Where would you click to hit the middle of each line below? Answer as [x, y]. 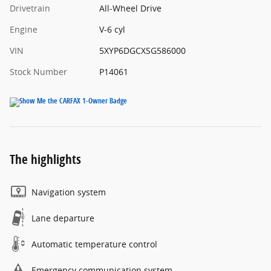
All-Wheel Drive [130, 8]
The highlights [45, 159]
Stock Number [38, 72]
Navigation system [69, 192]
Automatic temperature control [94, 244]
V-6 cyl [112, 30]
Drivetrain [30, 8]
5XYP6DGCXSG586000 [142, 51]
